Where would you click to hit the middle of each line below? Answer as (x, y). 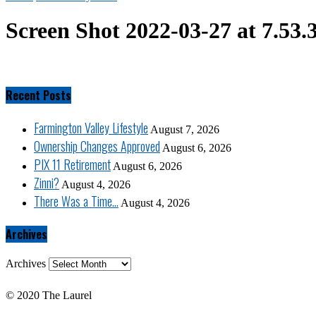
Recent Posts (38, 96)
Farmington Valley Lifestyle (91, 128)
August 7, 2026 (185, 130)
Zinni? (47, 183)
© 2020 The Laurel (49, 295)
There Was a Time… (76, 201)
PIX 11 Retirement (72, 165)
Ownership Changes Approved (97, 146)
